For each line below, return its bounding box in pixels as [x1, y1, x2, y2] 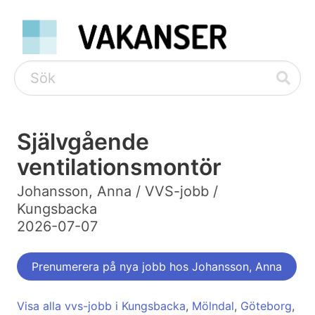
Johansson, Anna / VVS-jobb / [17, 183, 218, 200]
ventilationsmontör [17, 153, 221, 181]
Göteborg [240, 299, 292, 314]
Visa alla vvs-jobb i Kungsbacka [17, 299, 186, 314]
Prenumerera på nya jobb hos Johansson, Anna [32, 259, 282, 274]
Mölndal [192, 299, 234, 314]
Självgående [17, 128, 149, 156]
